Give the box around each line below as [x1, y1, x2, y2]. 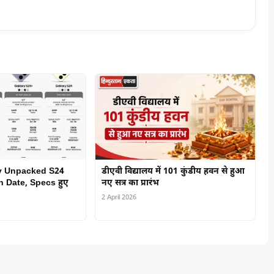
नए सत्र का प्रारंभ [101, 177, 159, 190]
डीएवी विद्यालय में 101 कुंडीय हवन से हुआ [101, 166, 245, 178]
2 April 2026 [101, 193, 136, 202]
